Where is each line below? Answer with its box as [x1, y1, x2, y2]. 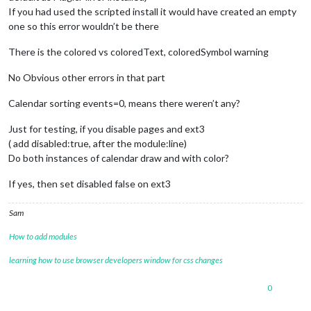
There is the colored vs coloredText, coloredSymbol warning [8, 45, 269, 58]
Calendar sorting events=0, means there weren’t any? [8, 96, 240, 109]
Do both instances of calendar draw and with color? [8, 151, 229, 164]
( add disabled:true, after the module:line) [8, 137, 187, 149]
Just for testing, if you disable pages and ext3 [8, 122, 205, 135]
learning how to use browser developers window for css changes [9, 254, 223, 265]
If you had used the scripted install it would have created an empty [8, 5, 296, 17]
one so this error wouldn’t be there [8, 19, 159, 32]
